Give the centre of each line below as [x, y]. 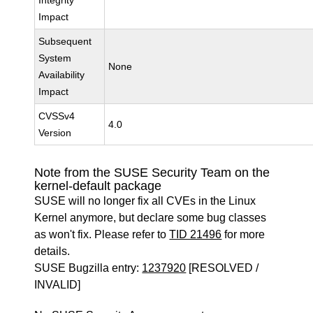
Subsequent [65, 41]
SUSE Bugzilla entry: [88, 268]
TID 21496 [196, 234]
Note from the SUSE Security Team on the [152, 173]
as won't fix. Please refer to [102, 234]
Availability [62, 75]
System [55, 58]
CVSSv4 [57, 116]
